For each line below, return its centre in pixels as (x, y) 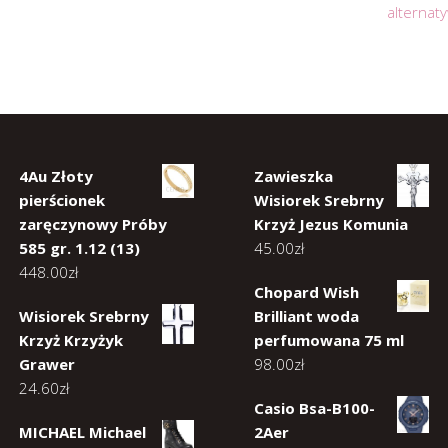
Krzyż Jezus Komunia (331, 224)
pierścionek (62, 200)
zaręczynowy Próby (93, 224)
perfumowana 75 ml (329, 340)
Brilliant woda (306, 316)
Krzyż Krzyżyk (71, 340)
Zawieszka (293, 176)
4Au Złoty (56, 176)
